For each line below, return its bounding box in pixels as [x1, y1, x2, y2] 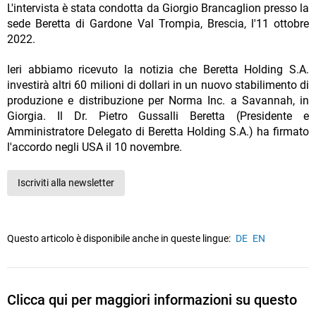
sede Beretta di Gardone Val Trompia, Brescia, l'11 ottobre [7, 17, 309, 31]
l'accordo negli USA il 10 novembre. [7, 140, 182, 154]
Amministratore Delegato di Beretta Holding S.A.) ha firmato [7, 125, 309, 139]
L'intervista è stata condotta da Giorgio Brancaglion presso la [7, 1, 309, 16]
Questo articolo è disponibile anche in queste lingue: [7, 233, 231, 245]
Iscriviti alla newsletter [18, 177, 114, 189]
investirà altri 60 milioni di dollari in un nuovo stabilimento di [7, 78, 309, 92]
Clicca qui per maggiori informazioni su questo [7, 291, 297, 309]
